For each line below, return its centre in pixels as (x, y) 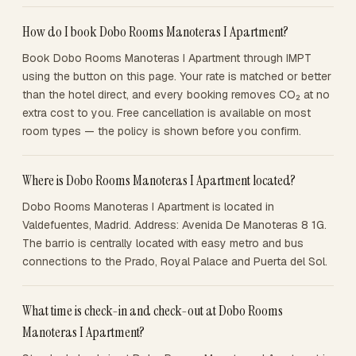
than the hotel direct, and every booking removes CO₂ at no (176, 95)
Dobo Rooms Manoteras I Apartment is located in (148, 207)
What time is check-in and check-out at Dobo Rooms (153, 311)
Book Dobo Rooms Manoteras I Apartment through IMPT (167, 58)
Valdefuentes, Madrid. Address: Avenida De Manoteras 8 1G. (174, 225)
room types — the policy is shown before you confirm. (162, 131)
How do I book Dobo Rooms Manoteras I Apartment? (155, 32)
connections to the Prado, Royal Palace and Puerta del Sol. (175, 261)
